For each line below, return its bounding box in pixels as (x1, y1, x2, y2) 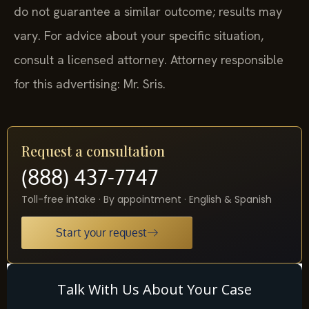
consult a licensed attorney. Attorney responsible (14, 51, 283, 68)
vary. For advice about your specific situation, (14, 27, 263, 43)
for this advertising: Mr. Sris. (14, 75, 166, 92)
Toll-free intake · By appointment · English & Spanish (21, 192, 272, 207)
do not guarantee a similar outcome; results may (14, 3, 282, 19)
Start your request (56, 226, 147, 240)
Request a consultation (21, 141, 165, 161)
